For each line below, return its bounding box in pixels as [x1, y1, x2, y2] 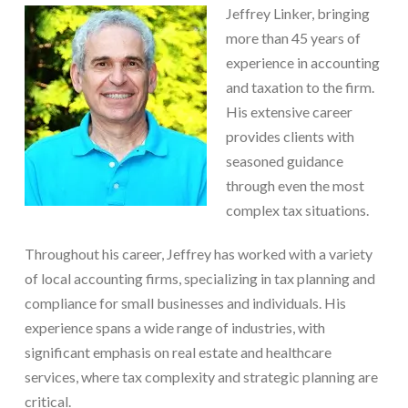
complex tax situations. [225, 200, 369, 219]
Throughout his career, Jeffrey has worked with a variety [24, 244, 372, 262]
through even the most [225, 176, 364, 194]
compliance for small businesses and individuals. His [24, 293, 346, 311]
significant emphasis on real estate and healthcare [24, 342, 331, 361]
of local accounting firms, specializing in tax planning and [24, 269, 375, 287]
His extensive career [225, 102, 352, 120]
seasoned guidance [225, 151, 343, 169]
